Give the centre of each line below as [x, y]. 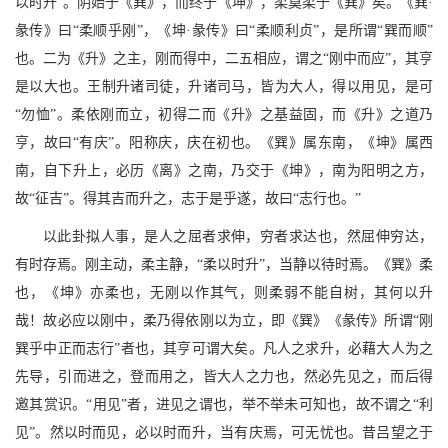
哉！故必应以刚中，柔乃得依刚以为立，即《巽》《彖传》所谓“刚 [224, 321]
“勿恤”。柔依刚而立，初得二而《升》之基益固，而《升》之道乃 [224, 115]
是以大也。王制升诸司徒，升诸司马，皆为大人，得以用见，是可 [224, 87]
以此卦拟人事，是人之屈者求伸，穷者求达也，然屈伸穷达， [238, 237]
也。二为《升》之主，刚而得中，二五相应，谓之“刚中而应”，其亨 [224, 59]
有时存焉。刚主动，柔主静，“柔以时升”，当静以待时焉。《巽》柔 [224, 265]
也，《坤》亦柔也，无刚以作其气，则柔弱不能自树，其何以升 [224, 293]
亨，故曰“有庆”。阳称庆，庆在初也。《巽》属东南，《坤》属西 [224, 143]
